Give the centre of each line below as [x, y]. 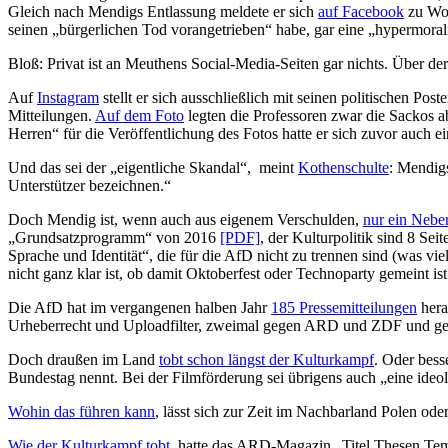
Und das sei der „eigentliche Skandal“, [129, 167]
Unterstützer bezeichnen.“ [89, 185]
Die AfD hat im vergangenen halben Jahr [139, 307]
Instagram [68, 97]
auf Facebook [361, 11]
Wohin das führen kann [81, 411]
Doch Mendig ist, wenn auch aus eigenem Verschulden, [185, 219]
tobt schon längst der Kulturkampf [266, 359]
